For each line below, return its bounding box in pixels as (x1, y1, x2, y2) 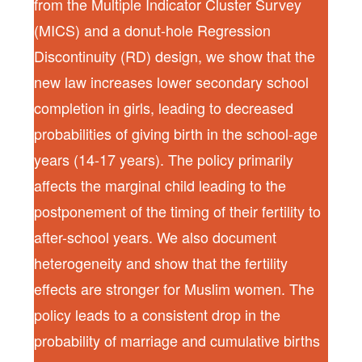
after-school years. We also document (34, 226, 277, 247)
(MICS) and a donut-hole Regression (34, 19, 271, 40)
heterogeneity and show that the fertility (34, 252, 288, 273)
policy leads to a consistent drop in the (34, 304, 281, 325)
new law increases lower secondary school (34, 71, 309, 92)
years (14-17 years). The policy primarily (34, 149, 294, 170)
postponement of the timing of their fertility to (34, 200, 322, 221)
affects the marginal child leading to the (34, 175, 287, 196)
